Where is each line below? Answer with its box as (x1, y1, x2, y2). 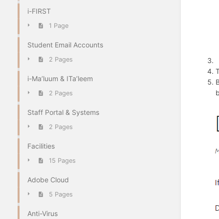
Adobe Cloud (27, 175, 69, 184)
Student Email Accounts (27, 40, 103, 49)
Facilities (27, 141, 55, 150)
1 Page (48, 22, 68, 30)
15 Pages (48, 157, 76, 165)
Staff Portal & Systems (27, 108, 99, 116)
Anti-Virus (27, 209, 58, 218)
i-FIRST (27, 6, 51, 15)
